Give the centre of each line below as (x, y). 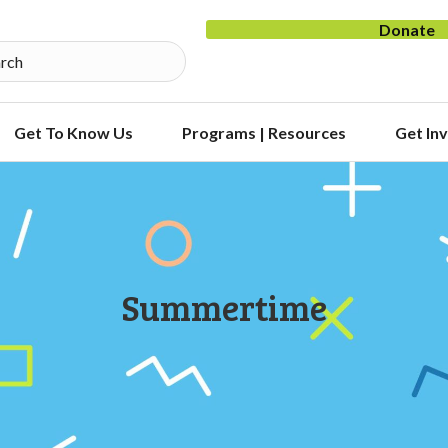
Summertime (224, 306)
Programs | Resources (263, 132)
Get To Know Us (73, 132)
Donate (407, 29)
